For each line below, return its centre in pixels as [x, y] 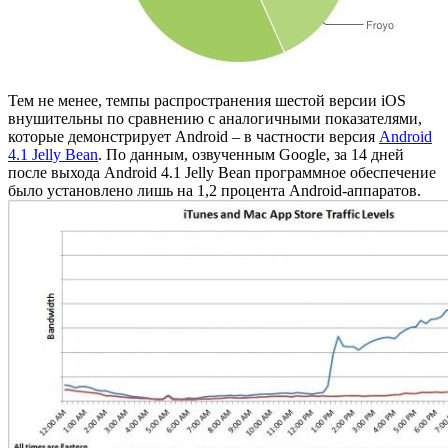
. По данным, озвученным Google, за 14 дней [251, 154]
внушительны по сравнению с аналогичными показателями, [215, 118]
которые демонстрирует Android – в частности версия [193, 136]
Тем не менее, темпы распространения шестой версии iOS [207, 100]
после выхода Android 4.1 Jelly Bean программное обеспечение [222, 172]
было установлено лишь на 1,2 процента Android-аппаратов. [214, 190]
